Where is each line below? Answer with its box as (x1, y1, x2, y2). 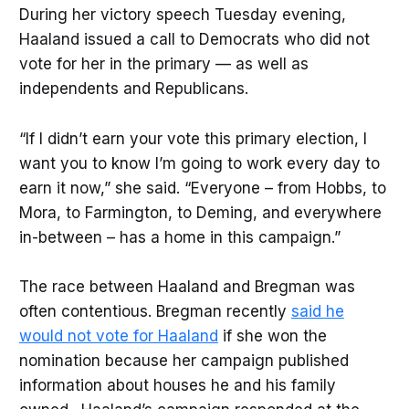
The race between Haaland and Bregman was (18, 277, 355, 296)
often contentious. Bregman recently (18, 301, 291, 320)
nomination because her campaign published (18, 351, 349, 370)
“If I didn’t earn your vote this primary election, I (18, 129, 367, 148)
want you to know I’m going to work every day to (18, 153, 380, 173)
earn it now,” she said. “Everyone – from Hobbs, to (18, 178, 386, 197)
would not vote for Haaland (18, 326, 218, 345)
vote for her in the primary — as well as (18, 55, 309, 74)
